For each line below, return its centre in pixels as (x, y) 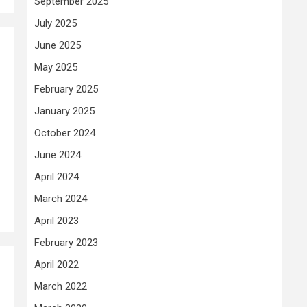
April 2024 (57, 177)
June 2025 (58, 46)
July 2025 (56, 24)
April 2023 (57, 221)
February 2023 (66, 243)
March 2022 (61, 287)
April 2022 (57, 265)
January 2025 (64, 111)
